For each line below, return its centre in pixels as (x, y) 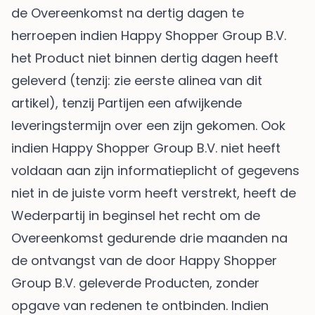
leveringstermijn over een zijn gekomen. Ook (148, 126)
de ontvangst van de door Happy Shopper (144, 261)
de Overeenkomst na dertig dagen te (128, 13)
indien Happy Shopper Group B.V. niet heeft (146, 148)
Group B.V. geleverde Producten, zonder (135, 283)
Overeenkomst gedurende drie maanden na (149, 238)
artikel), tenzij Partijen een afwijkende (127, 103)
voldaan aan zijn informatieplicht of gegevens (155, 171)
